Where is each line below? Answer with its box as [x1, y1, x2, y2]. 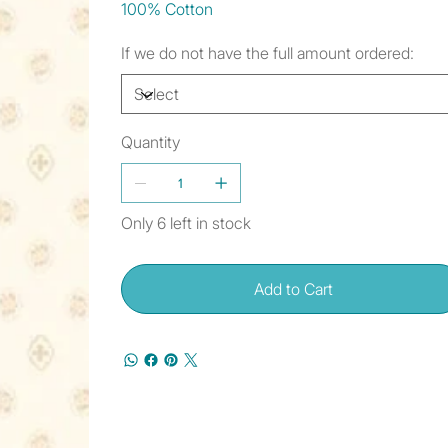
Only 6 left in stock [120, 213, 251, 234]
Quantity [120, 132, 180, 153]
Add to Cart [254, 279, 334, 300]
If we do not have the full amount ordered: [120, 43, 414, 64]
